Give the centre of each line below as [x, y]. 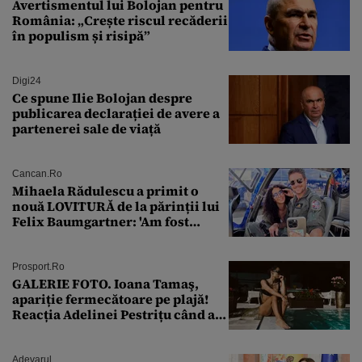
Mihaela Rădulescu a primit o [105, 191]
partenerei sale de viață [86, 129]
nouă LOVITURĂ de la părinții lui [116, 206]
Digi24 [27, 81]
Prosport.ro [38, 267]
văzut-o [36, 330]
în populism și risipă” [81, 36]
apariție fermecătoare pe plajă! [110, 299]
